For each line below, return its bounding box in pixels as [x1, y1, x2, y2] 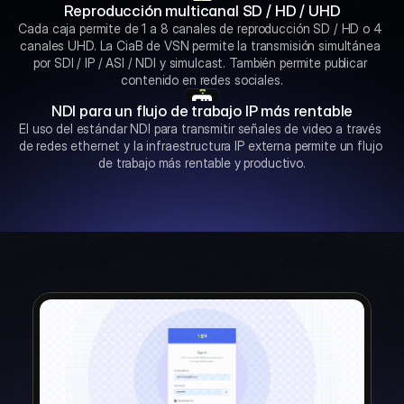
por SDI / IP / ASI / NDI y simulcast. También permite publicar [33, 55, 367, 70]
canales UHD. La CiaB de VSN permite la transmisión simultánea [20, 38, 381, 53]
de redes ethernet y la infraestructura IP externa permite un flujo [18, 138, 382, 153]
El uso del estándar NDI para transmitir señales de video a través [19, 121, 382, 136]
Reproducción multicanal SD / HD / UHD [63, 2, 341, 20]
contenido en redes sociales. [121, 72, 283, 87]
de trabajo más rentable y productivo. [98, 155, 306, 170]
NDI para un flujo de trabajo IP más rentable [50, 102, 353, 120]
